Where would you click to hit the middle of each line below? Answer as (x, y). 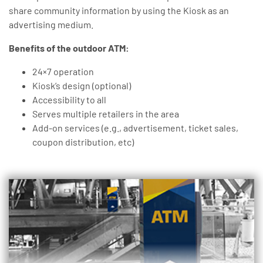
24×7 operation (63, 71)
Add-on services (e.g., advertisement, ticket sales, (135, 128)
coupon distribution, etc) (83, 142)
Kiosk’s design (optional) (82, 85)
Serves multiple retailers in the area (107, 114)
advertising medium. (51, 24)
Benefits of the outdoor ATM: (69, 48)
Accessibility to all (69, 100)
